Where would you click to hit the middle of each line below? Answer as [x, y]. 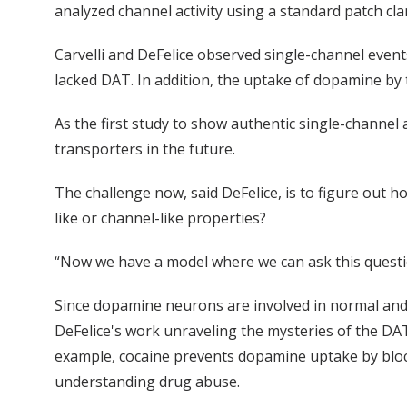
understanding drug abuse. [147, 382]
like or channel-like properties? [160, 218]
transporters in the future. [145, 149]
